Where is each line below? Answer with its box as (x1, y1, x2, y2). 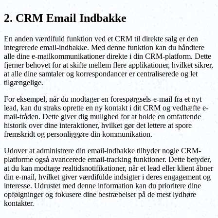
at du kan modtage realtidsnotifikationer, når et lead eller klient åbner (4, 163, 213, 172)
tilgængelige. (4, 78, 43, 87)
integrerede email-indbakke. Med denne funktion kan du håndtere (4, 43, 204, 52)
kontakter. (4, 199, 34, 207)
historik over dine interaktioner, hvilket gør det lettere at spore (4, 121, 192, 129)
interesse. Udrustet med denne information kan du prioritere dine (4, 181, 201, 190)
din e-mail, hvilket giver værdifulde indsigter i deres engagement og (4, 172, 211, 181)
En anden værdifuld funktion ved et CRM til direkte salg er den (4, 34, 198, 43)
